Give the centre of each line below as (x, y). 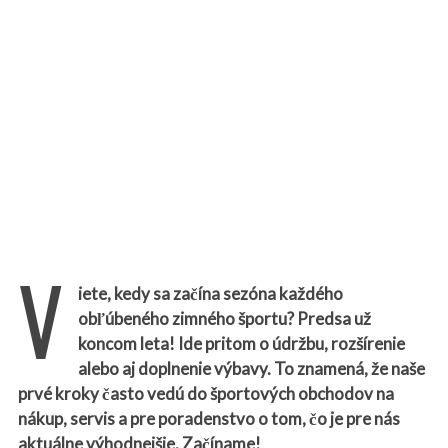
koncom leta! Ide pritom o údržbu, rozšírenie (241, 344)
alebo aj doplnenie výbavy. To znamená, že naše (251, 369)
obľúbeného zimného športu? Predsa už (224, 319)
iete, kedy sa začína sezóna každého (210, 294)
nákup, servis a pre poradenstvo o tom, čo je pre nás (208, 419)
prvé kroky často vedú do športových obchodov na (205, 394)
